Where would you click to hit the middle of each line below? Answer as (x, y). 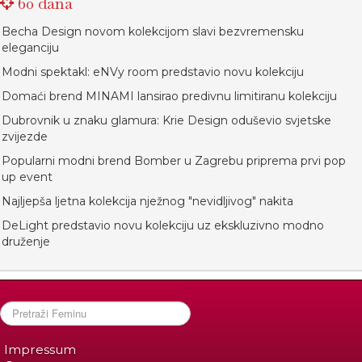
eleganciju (30, 47)
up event (27, 177)
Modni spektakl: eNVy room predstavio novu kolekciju (153, 72)
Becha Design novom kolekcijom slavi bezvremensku (153, 31)
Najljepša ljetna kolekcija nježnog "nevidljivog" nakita (147, 201)
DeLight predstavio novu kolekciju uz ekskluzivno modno (163, 225)
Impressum (40, 349)
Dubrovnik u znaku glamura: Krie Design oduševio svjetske (166, 120)
